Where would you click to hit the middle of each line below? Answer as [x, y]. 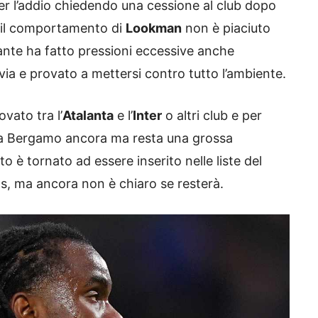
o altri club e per [212, 116]
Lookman [154, 28]
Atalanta [88, 116]
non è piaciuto [226, 28]
